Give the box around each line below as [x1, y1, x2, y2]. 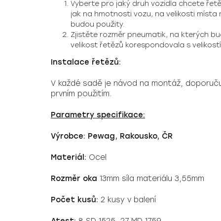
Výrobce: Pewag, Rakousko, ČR [51, 132, 173, 141]
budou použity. [71, 20, 125, 29]
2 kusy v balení [98, 195, 156, 204]
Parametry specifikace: [51, 110, 145, 119]
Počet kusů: [51, 195, 98, 204]
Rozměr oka [51, 174, 97, 183]
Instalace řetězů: [51, 58, 121, 67]
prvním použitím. [51, 89, 111, 98]
